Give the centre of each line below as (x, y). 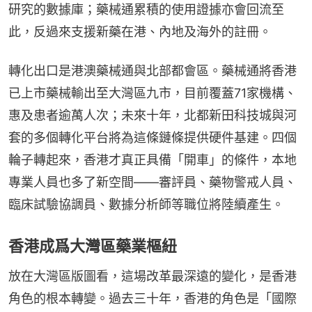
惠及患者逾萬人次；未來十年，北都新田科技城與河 (153, 115)
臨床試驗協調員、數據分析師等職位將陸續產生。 (146, 204)
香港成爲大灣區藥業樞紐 (93, 245)
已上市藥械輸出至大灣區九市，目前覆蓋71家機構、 (153, 93)
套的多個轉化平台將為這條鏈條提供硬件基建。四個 (153, 137)
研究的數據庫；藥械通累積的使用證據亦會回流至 (146, 9)
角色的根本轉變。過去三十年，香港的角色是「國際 (153, 298)
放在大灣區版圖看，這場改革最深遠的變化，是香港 (153, 276)
